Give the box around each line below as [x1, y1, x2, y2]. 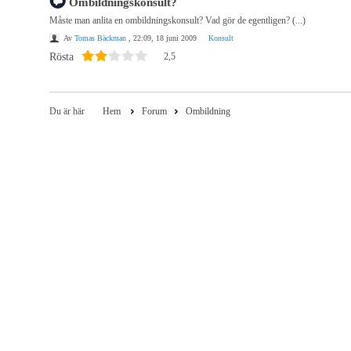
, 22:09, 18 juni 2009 [126, 34, 197, 42]
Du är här [49, 106, 85, 117]
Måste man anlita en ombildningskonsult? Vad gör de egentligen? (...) [49, 15, 306, 26]
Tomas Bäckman [74, 34, 126, 42]
